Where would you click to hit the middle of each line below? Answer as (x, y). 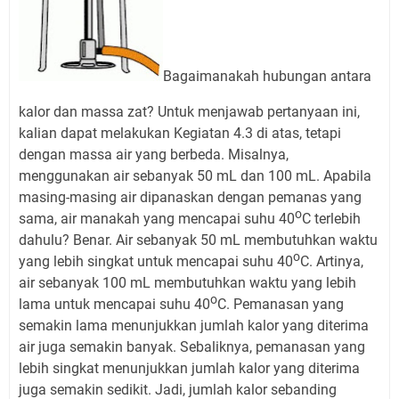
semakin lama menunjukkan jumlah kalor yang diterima (194, 326)
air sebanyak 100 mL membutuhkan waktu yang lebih (187, 283)
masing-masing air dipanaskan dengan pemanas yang (190, 198)
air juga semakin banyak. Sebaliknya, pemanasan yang (192, 347)
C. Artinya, (332, 262)
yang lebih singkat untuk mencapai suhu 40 (156, 262)
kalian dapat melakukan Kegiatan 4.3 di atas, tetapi (180, 134)
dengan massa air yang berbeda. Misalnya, (154, 155)
